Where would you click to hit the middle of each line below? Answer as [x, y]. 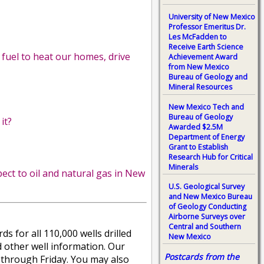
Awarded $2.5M [196, 127]
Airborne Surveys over [207, 217]
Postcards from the [202, 256]
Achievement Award [203, 57]
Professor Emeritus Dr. [207, 27]
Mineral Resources [200, 87]
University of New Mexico [212, 17]
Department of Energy [207, 137]
